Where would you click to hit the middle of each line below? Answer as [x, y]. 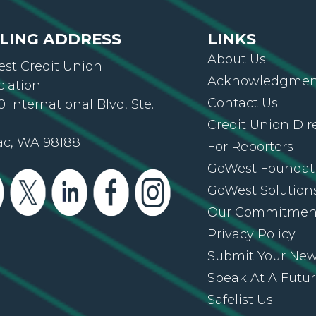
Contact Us [243, 103]
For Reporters [251, 147]
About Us [237, 59]
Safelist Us [241, 300]
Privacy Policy [252, 234]
